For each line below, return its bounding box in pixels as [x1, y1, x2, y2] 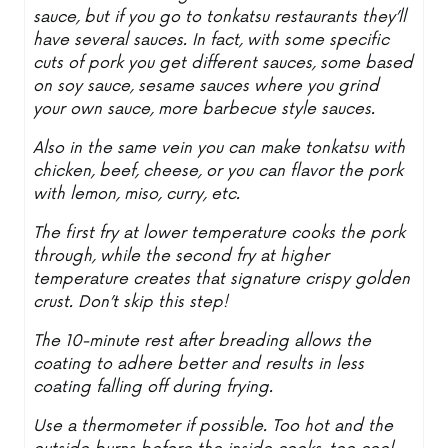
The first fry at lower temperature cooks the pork [33, 223, 406, 243]
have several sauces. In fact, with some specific [33, 30, 390, 50]
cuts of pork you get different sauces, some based [33, 53, 414, 73]
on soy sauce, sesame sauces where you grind [33, 76, 380, 96]
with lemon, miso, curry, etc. [33, 184, 241, 204]
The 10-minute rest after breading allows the [33, 331, 372, 351]
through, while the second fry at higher [33, 246, 330, 266]
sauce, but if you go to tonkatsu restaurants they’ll [33, 7, 407, 27]
